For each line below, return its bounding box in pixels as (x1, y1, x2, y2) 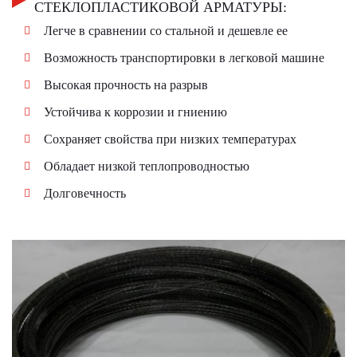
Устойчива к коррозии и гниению (44, 105, 227, 120)
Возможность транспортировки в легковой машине (44, 51, 324, 65)
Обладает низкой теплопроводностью (44, 159, 249, 174)
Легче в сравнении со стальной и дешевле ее (44, 24, 288, 38)
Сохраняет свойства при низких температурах (44, 132, 296, 147)
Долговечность (44, 186, 126, 201)
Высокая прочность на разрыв (44, 78, 208, 92)
